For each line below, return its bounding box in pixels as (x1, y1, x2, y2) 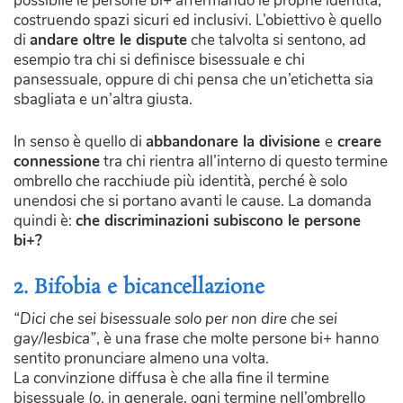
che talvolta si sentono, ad (187, 29, 366, 50)
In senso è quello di (13, 131, 146, 153)
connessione (13, 151, 100, 173)
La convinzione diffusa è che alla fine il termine (13, 367, 329, 389)
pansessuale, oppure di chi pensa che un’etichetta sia (13, 68, 373, 90)
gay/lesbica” (13, 327, 96, 349)
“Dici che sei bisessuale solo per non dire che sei (13, 308, 337, 329)
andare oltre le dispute (30, 29, 187, 50)
